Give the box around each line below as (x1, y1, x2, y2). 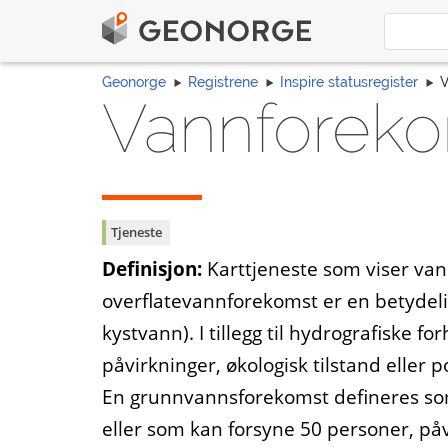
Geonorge (102, 74, 166, 90)
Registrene (188, 74, 258, 90)
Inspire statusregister (280, 74, 418, 90)
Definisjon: (102, 255, 202, 281)
